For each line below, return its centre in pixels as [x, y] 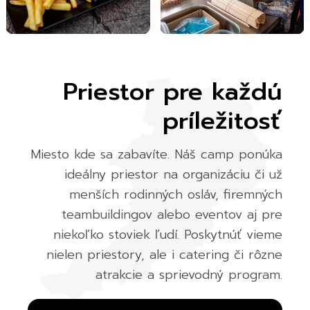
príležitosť [222, 121]
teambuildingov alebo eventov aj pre [172, 215]
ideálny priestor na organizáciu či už [173, 175]
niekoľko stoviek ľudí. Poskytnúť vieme [167, 235]
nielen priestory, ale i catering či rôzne [164, 255]
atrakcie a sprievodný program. [189, 275]
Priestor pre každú [172, 92]
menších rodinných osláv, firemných [175, 195]
